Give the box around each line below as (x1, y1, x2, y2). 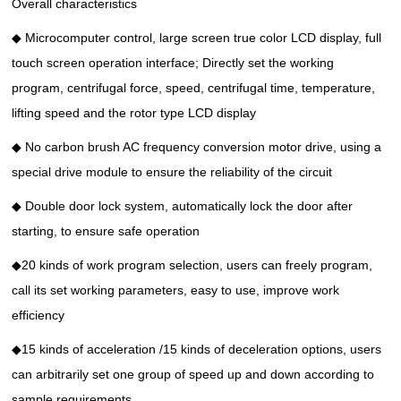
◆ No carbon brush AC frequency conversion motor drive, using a (12, 139, 382, 154)
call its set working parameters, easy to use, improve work (12, 282, 340, 297)
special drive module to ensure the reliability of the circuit (12, 164, 333, 179)
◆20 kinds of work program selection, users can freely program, (12, 257, 373, 272)
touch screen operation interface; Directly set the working (12, 55, 335, 70)
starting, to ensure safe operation (12, 223, 200, 238)
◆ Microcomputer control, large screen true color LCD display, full (12, 30, 382, 45)
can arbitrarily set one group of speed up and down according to (12, 366, 375, 381)
